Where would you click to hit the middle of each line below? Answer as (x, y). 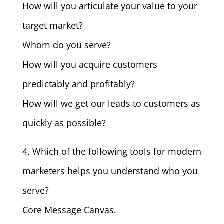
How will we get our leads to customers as (111, 103)
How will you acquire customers (90, 64)
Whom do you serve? (66, 45)
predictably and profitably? (78, 84)
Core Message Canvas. (69, 210)
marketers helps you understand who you (110, 171)
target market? (52, 25)
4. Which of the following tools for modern (112, 151)
